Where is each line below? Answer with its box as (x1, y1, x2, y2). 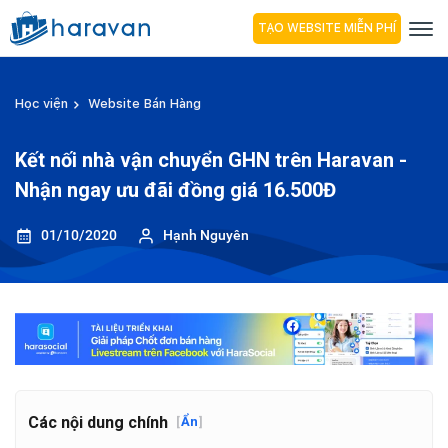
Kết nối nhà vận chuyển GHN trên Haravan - (15, 148, 407, 172)
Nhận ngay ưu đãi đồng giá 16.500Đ (15, 178, 336, 202)
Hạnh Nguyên (163, 227, 249, 243)
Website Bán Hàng (88, 96, 201, 111)
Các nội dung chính (28, 412, 168, 432)
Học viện (15, 96, 68, 111)
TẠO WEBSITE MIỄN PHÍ (258, 20, 396, 35)
